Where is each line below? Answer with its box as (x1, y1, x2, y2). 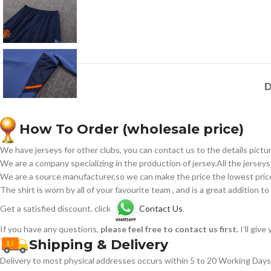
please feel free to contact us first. (100, 223, 240, 234)
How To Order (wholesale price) (16, 120, 244, 137)
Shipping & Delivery (29, 236, 168, 253)
